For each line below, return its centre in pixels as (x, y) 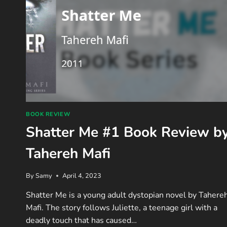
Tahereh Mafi (68, 153)
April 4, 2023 (82, 176)
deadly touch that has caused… (81, 220)
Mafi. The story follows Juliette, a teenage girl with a (122, 207)
